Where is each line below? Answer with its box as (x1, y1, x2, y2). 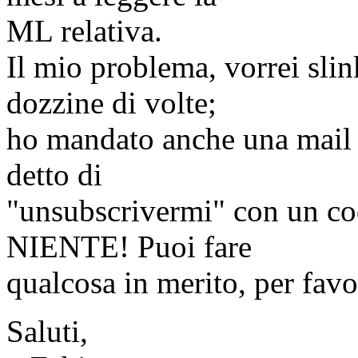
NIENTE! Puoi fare (6, 229, 252, 264)
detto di (6, 157, 102, 192)
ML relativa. (6, 13, 162, 48)
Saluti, (6, 313, 88, 348)
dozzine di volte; (6, 85, 217, 120)
